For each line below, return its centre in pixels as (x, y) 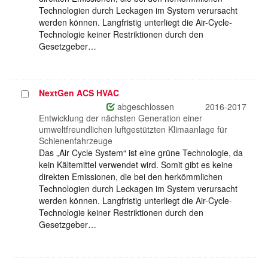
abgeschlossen (144, 107)
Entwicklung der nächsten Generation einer (121, 118)
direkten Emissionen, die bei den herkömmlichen (131, 177)
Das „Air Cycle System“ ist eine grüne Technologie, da (141, 153)
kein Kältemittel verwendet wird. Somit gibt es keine (136, 165)
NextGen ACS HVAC (79, 93)
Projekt (35, 94)
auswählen (42, 106)
